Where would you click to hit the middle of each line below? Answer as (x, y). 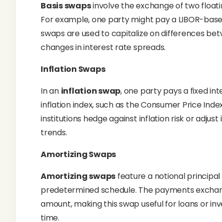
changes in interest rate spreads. (103, 47)
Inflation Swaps (73, 69)
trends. (54, 133)
